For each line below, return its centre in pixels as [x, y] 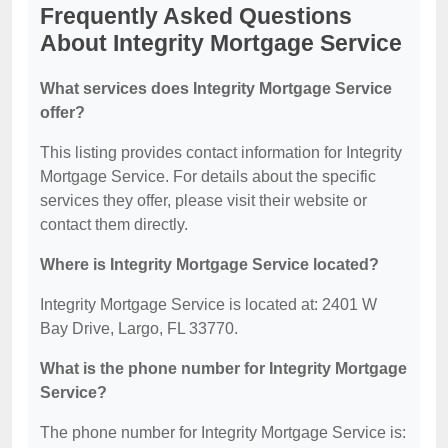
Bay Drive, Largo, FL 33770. [139, 328]
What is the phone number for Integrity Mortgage [223, 368]
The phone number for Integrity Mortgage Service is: [223, 432]
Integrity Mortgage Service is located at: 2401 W [208, 304]
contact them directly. [114, 224]
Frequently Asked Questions [196, 16]
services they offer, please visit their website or [203, 200]
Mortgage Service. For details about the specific [208, 176]
